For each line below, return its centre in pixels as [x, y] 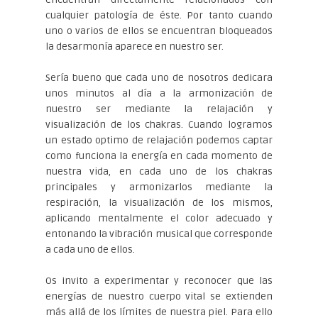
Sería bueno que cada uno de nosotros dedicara [159, 77]
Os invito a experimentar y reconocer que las [159, 280]
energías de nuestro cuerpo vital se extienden [159, 296]
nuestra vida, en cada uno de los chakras [159, 171]
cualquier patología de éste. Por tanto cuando [159, 15]
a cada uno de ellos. [90, 249]
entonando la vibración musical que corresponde [159, 234]
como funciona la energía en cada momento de [159, 155]
